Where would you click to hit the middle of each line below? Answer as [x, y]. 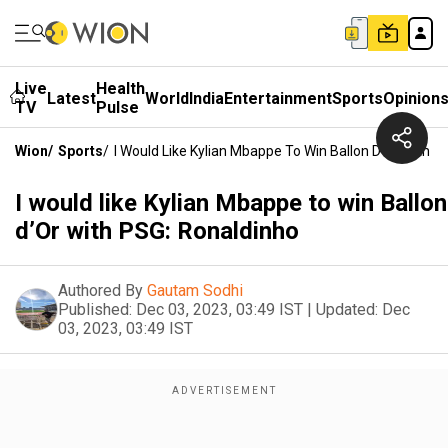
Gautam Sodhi [195, 290]
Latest [71, 98]
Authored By [100, 290]
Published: [95, 309]
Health [120, 88]
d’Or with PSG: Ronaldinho [157, 231]
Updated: [347, 309]
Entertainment [278, 98]
